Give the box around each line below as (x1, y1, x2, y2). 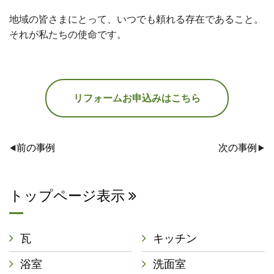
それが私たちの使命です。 (9, 29, 127, 40)
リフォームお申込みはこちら (73, 93, 201, 103)
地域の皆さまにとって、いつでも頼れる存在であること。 (9, 14, 264, 24)
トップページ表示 (9, 188, 128, 204)
